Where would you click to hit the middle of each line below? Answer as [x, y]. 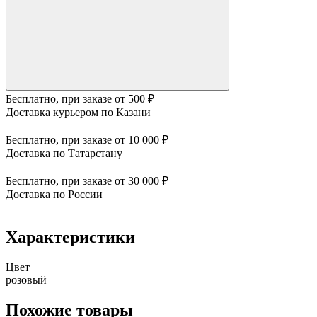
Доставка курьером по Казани [78, 112]
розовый [26, 279]
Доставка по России [54, 194]
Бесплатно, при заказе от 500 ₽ [80, 98]
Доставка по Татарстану [64, 153]
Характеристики [70, 237]
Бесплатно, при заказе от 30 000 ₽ [87, 180]
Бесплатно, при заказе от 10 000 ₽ [87, 139]
